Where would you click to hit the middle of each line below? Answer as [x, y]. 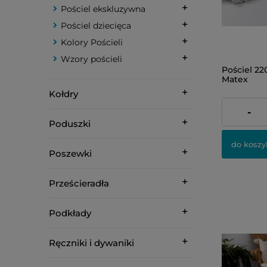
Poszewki [70, 153]
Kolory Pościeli [92, 42]
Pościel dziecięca [96, 26]
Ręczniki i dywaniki [91, 243]
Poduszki [70, 124]
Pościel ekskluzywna [103, 9]
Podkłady [70, 213]
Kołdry [63, 94]
